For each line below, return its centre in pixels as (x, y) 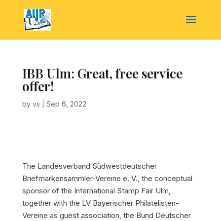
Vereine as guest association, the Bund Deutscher (106, 215)
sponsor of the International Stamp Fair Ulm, (96, 191)
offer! (38, 86)
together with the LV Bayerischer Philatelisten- (100, 203)
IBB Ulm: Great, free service (102, 73)
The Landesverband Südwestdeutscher (89, 166)
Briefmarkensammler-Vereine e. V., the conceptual (107, 178)
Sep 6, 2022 (66, 104)
